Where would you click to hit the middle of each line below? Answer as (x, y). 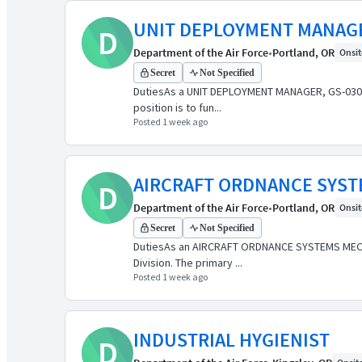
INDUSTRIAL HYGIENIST (232, 340)
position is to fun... (177, 107)
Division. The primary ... (188, 263)
